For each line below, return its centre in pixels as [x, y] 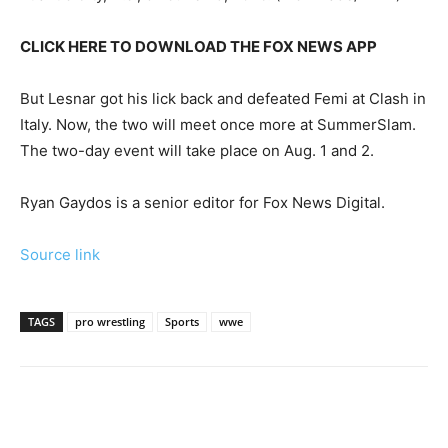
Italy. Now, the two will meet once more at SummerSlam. [218, 125]
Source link [60, 255]
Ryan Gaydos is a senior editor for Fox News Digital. [202, 203]
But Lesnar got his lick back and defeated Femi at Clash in [223, 99]
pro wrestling [110, 322]
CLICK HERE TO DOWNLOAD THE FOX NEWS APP [198, 47]
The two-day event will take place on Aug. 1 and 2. [197, 151]
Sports [182, 322]
